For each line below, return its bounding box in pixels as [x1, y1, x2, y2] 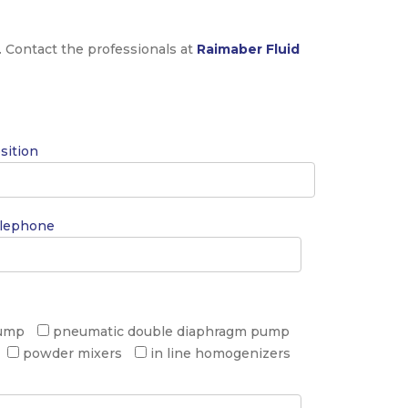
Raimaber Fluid [197, 40, 300, 57]
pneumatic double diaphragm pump [53, 322, 290, 340]
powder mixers [23, 344, 122, 362]
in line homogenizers [150, 344, 291, 362]
